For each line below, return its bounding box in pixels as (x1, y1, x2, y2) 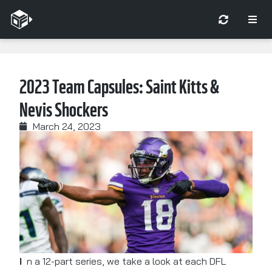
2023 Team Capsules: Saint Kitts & (19, 76, 220, 98)
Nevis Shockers (19, 99, 108, 121)
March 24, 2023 (33, 120, 101, 132)
